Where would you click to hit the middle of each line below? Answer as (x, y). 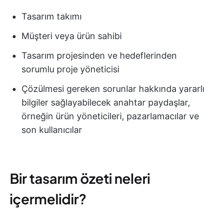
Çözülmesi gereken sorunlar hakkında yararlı (113, 88)
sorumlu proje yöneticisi (70, 69)
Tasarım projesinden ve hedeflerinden (99, 55)
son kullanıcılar (52, 130)
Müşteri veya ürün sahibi (72, 36)
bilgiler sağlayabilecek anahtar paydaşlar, (106, 102)
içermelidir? (48, 198)
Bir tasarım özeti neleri (80, 178)
